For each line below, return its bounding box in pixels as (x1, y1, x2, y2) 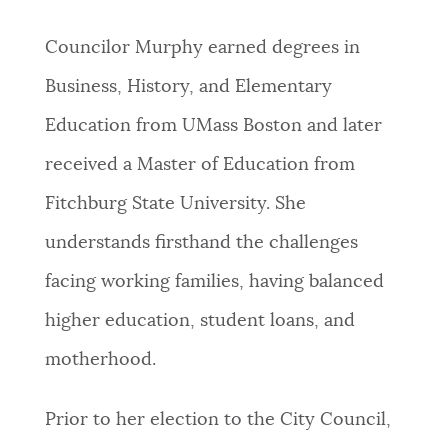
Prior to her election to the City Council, (44, 411, 391, 430)
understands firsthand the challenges (44, 234, 358, 253)
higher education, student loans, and (44, 312, 355, 331)
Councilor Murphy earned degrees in (44, 39, 360, 58)
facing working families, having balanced (44, 273, 384, 292)
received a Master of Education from (44, 156, 355, 175)
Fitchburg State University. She (44, 195, 306, 214)
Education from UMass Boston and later (44, 117, 382, 136)
